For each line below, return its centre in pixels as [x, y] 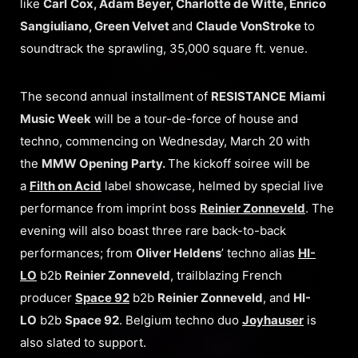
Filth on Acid [66, 185]
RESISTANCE [249, 96]
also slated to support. [83, 342]
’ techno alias [260, 253]
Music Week [56, 118]
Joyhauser [273, 320]
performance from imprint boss [110, 208]
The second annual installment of [115, 96]
